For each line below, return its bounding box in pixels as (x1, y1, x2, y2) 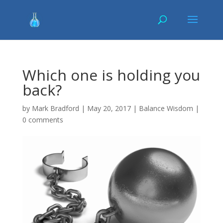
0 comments (22, 115, 63, 124)
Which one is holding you (22, 65, 200, 85)
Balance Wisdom (138, 104, 193, 113)
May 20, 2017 (87, 104, 131, 113)
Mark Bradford (31, 104, 79, 113)
